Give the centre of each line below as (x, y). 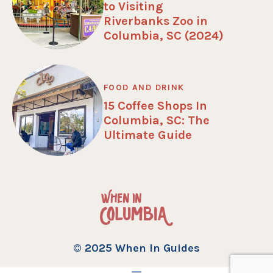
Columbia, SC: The (157, 120)
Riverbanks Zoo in (156, 21)
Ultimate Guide (148, 135)
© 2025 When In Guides (136, 248)
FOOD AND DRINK (144, 87)
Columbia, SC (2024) (164, 36)
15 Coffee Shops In (155, 106)
